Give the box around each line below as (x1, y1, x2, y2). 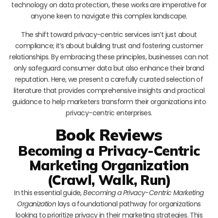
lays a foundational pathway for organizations (56, 199, 201, 209)
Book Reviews (55, 124, 163, 145)
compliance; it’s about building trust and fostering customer (15, 40, 203, 51)
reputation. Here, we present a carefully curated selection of (15, 74, 203, 84)
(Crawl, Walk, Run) (47, 171, 171, 188)
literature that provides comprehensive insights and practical (13, 85, 205, 95)
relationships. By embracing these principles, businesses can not (9, 52, 209, 62)
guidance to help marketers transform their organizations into (12, 96, 206, 107)
